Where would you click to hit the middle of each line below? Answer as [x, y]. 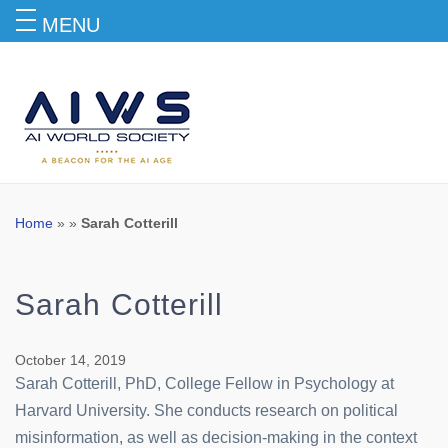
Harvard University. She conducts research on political [206, 410]
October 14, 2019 [70, 360]
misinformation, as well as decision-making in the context [216, 437]
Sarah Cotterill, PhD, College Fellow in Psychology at [204, 383]
